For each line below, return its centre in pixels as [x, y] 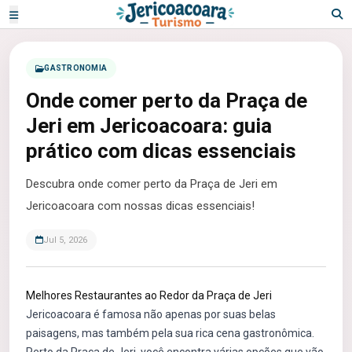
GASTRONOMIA [75, 68]
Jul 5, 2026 [65, 240]
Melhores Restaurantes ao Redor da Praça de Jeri [149, 295]
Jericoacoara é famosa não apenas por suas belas [151, 314]
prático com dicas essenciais [161, 151]
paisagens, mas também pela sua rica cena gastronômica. [170, 333]
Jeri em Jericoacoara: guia [149, 126]
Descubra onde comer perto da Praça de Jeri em [152, 184]
